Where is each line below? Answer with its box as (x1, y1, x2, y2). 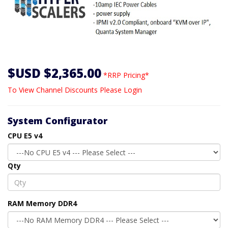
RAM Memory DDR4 (8, 198, 77, 209)
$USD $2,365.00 (8, 65, 101, 82)
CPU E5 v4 (8, 131, 42, 141)
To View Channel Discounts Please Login (8, 85, 142, 95)
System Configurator (8, 115, 107, 127)
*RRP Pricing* (103, 70, 149, 80)
